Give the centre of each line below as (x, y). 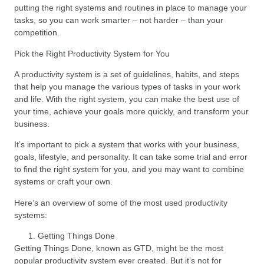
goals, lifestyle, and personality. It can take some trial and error (131, 157)
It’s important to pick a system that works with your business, (127, 145)
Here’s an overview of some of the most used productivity (121, 202)
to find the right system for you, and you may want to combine (129, 169)
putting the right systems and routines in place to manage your (131, 8)
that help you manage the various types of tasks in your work (127, 86)
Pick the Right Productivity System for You (92, 53)
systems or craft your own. (63, 182)
